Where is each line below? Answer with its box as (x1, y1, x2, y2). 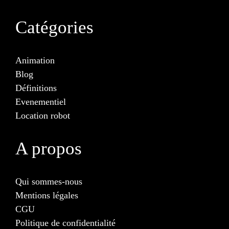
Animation (15, 55, 55, 65)
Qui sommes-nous (15, 176, 82, 187)
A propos (15, 138, 82, 158)
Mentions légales (15, 190, 78, 200)
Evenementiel (15, 96, 66, 107)
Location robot (15, 110, 70, 121)
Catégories (15, 17, 94, 37)
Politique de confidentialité (15, 217, 116, 228)
